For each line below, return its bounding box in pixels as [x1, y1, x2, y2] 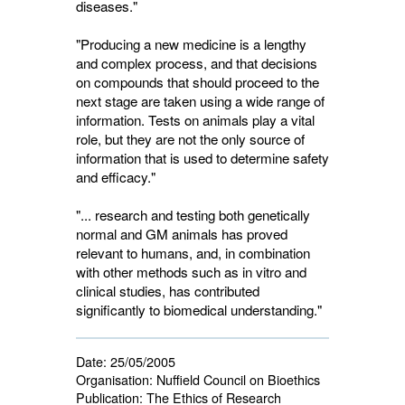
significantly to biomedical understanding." [76, 300, 322, 319]
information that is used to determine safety [76, 148, 329, 167]
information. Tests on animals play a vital [76, 110, 315, 129]
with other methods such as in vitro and [76, 262, 306, 281]
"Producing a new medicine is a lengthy [76, 34, 306, 53]
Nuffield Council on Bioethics [153, 370, 320, 389]
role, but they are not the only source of [76, 129, 305, 148]
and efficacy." [76, 167, 155, 186]
